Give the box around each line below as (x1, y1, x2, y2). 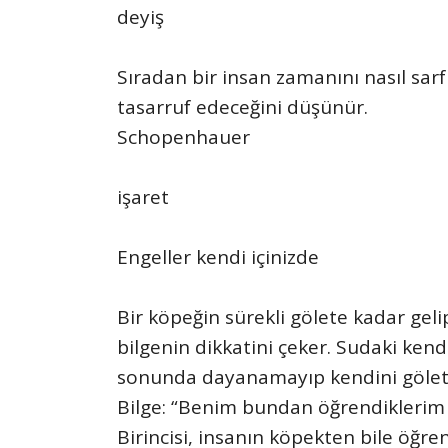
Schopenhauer (117, 124, 250, 151)
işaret (117, 184, 169, 211)
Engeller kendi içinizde (117, 244, 319, 271)
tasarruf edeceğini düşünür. (117, 94, 368, 121)
